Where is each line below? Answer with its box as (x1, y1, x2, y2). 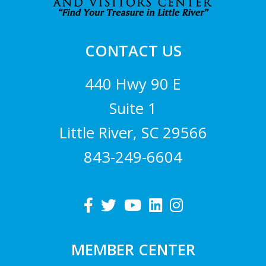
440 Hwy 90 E (85, 73, 181, 94)
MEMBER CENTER (71, 239, 195, 260)
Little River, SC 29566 (59, 122, 207, 143)
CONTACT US (84, 40, 182, 61)
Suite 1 (109, 97, 157, 119)
